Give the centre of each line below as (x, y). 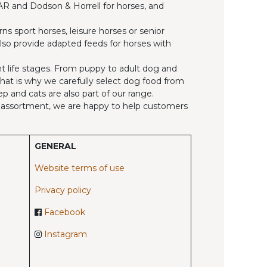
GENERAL (55, 146)
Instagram (65, 234)
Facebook (64, 212)
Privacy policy (63, 190)
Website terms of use (79, 168)
